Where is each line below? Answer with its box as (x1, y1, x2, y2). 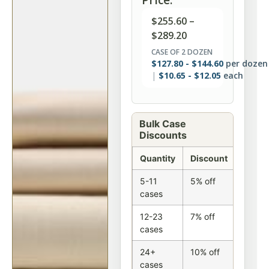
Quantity (140, 153, 175, 163)
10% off (190, 247, 220, 257)
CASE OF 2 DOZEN (151, 47, 213, 57)
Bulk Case (139, 118, 186, 130)
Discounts (139, 129, 187, 141)
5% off (190, 176, 216, 186)
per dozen (223, 58, 268, 69)
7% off (190, 211, 215, 222)
